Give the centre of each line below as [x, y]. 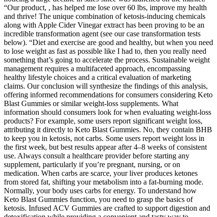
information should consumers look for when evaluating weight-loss [108, 112]
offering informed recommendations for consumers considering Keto [108, 95]
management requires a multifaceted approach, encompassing [97, 69]
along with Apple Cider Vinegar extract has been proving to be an [104, 25]
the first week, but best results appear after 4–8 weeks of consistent [105, 147]
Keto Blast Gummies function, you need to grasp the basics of [98, 200]
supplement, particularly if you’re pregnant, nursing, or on [92, 165]
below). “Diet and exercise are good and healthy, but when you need [108, 43]
